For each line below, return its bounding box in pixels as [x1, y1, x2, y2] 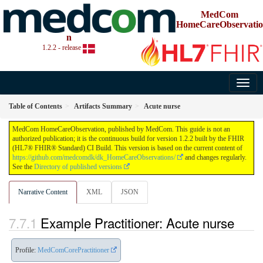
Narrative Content [18, 187, 68, 196]
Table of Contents [9, 102, 62, 110]
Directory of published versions [34, 162, 122, 171]
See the [12, 162, 34, 171]
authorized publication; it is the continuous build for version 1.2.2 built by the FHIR [12, 134, 244, 143]
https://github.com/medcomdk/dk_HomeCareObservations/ [12, 153, 176, 161]
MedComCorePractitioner [38, 246, 109, 254]
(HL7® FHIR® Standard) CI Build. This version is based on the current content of [12, 143, 242, 152]
